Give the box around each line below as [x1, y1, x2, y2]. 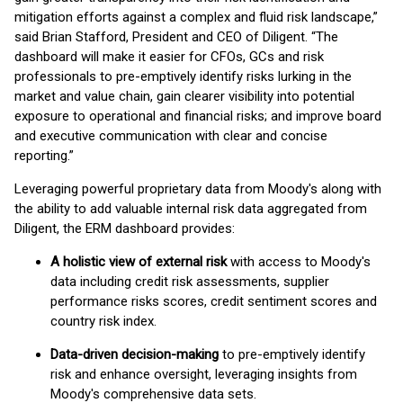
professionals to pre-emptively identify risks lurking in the [14, 68, 352, 85]
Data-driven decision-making [50, 346, 222, 363]
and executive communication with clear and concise [14, 128, 327, 144]
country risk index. [50, 313, 157, 329]
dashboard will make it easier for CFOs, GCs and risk [14, 49, 324, 65]
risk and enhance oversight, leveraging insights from [50, 366, 357, 382]
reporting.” [14, 148, 74, 164]
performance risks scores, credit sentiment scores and [50, 293, 377, 309]
